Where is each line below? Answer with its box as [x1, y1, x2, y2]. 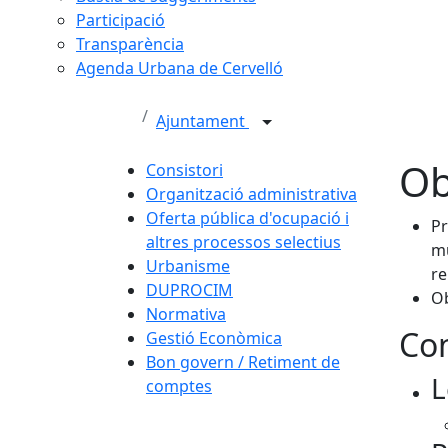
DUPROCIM [146, 279, 233, 301]
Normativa [146, 303, 226, 325]
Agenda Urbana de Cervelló [76, 57, 283, 79]
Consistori [146, 159, 223, 181]
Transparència [76, 33, 184, 55]
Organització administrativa [146, 183, 357, 205]
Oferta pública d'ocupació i [146, 207, 349, 229]
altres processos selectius [146, 231, 341, 253]
